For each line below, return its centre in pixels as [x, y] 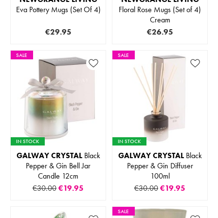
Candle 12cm [58, 176]
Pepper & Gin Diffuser [160, 166]
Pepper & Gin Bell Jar [58, 166]
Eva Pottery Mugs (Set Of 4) [58, 10]
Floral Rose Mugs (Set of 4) [160, 10]
